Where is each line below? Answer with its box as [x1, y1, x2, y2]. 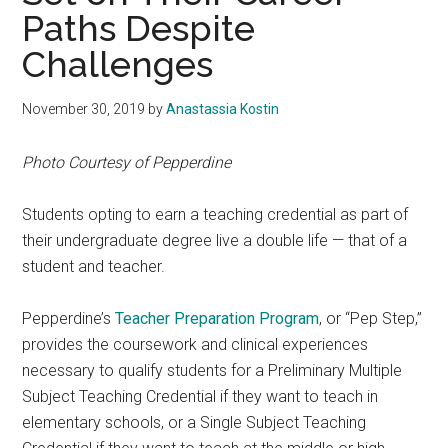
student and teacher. [22, 257, 166, 277]
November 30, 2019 [22, 101, 146, 118]
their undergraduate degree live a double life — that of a [22, 231, 408, 251]
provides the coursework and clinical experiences [22, 335, 369, 355]
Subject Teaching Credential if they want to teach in [22, 387, 379, 407]
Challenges [22, 43, 214, 86]
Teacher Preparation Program [115, 309, 320, 329]
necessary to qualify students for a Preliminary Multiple [22, 361, 403, 381]
